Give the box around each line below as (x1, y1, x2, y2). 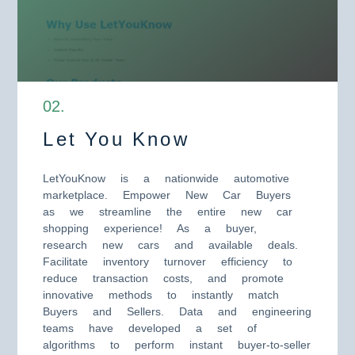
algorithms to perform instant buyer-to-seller (43, 338, 311, 351)
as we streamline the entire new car (43, 205, 293, 218)
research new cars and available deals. (43, 239, 299, 251)
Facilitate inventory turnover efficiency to (43, 255, 293, 268)
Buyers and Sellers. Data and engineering (43, 305, 312, 318)
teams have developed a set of (43, 322, 258, 334)
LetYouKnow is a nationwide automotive (43, 172, 290, 185)
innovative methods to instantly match (43, 288, 280, 301)
